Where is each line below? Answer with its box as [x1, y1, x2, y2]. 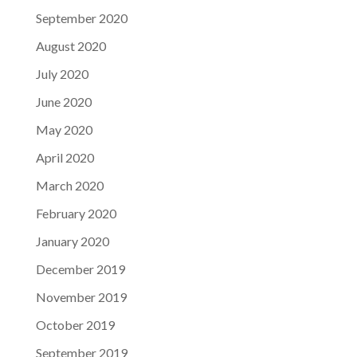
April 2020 [35, 150, 94, 166]
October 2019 [35, 317, 115, 333]
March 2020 [35, 178, 104, 194]
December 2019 [35, 261, 125, 277]
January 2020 [35, 233, 109, 249]
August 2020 [35, 38, 106, 54]
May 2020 [35, 122, 92, 138]
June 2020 [35, 94, 92, 110]
